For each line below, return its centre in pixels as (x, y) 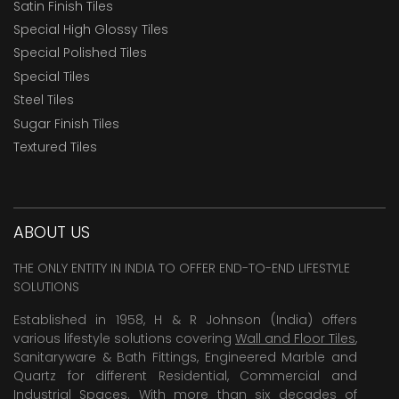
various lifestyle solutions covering (124, 339)
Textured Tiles (55, 147)
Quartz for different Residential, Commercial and (185, 376)
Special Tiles (52, 76)
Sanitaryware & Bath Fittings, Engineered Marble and (185, 358)
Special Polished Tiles (80, 53)
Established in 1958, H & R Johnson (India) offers (185, 320)
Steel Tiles (44, 100)
